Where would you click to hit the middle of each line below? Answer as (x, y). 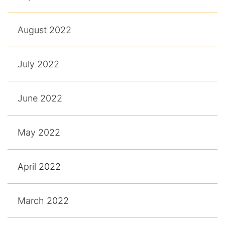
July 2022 (38, 64)
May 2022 (39, 133)
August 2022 (44, 30)
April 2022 (39, 167)
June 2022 (40, 98)
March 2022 (43, 201)
